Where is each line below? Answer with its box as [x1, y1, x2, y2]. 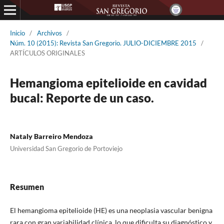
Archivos [36, 28, 62, 37]
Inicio [9, 28, 25, 37]
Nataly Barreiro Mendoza [9, 131, 93, 140]
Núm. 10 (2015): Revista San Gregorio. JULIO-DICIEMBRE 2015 [9, 38, 196, 47]
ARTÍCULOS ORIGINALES [9, 48, 85, 57]
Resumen [9, 181, 44, 191]
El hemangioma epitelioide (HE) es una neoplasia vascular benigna [9, 205, 212, 214]
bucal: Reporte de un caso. [9, 90, 154, 105]
